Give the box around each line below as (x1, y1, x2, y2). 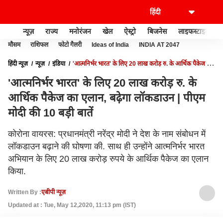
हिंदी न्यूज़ (8, 60, 28, 67)
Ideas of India (92, 41, 129, 48)
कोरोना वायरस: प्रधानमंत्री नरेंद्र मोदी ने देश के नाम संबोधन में (8, 129, 206, 139)
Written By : (8, 188, 41, 196)
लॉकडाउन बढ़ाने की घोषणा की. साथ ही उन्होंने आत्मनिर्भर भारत (8, 141, 205, 151)
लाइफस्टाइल (178, 27, 210, 35)
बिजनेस (147, 27, 167, 35)
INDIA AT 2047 (139, 41, 180, 48)
